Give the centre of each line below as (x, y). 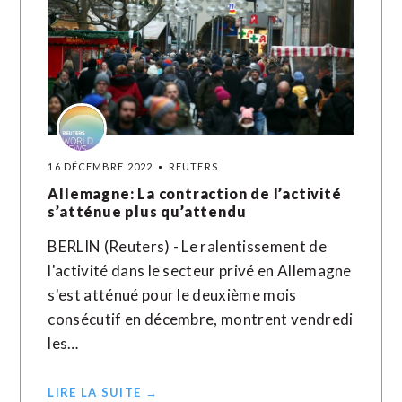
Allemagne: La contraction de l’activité (195, 193)
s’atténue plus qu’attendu (147, 211)
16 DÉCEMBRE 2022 (100, 166)
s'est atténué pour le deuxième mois (172, 295)
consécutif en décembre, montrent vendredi (201, 319)
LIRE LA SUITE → (103, 392)
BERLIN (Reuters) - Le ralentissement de (187, 246)
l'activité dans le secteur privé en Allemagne (200, 271)
